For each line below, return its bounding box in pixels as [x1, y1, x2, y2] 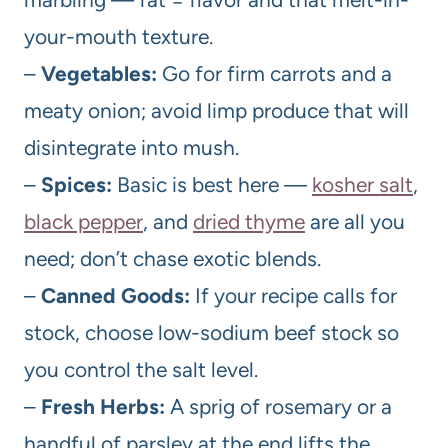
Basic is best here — [112, 171, 312, 197]
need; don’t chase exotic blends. [24, 245, 321, 271]
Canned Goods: [41, 282, 190, 308]
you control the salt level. [24, 356, 258, 382]
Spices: [41, 171, 112, 197]
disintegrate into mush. [24, 134, 239, 160]
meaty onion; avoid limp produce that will [24, 97, 409, 123]
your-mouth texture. [24, 23, 213, 49]
